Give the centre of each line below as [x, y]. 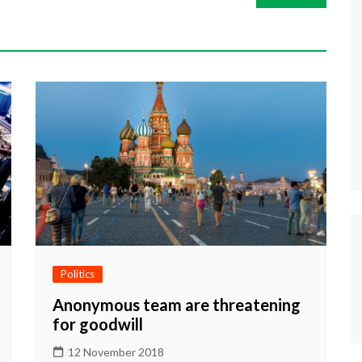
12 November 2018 [116, 351]
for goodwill [98, 324]
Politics [78, 274]
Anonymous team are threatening [177, 304]
